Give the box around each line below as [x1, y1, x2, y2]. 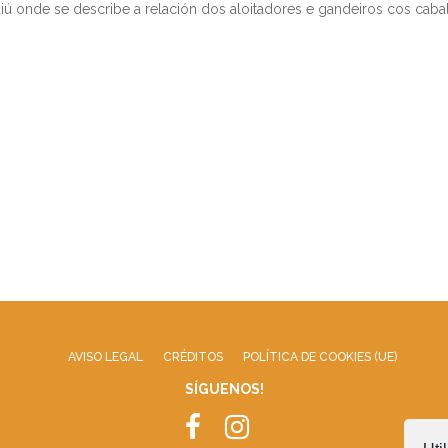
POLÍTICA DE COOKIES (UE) [242, 349, 397, 364]
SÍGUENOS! [184, 380, 264, 397]
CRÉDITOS [162, 349, 223, 364]
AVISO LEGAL [67, 349, 143, 364]
